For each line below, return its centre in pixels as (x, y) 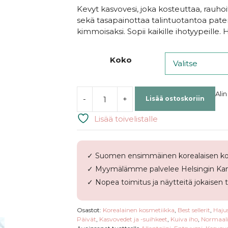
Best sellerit (194, 210)
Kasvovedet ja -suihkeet (133, 219)
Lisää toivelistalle (126, 119)
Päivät (86, 219)
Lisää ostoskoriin (175, 98)
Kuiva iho (184, 219)
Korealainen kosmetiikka (138, 210)
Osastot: (90, 210)
